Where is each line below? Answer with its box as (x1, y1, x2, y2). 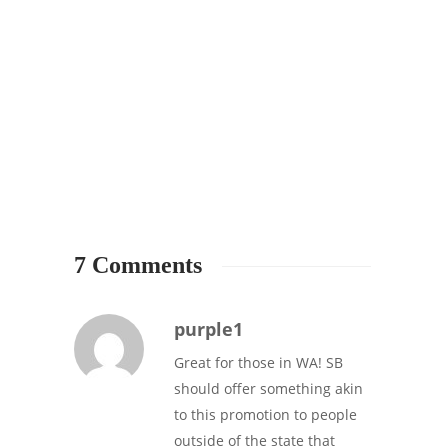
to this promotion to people (174, 405, 357, 425)
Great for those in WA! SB (174, 353, 343, 373)
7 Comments (74, 252, 202, 279)
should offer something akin (174, 379, 363, 399)
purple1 (174, 317, 243, 342)
